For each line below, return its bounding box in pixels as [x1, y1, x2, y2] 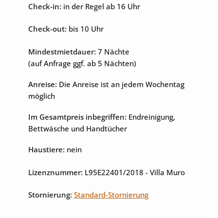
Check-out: [28, 24, 67, 34]
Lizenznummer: [28, 167, 83, 177]
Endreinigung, [127, 111, 176, 122]
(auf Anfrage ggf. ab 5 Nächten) [28, 58, 137, 68]
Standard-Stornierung [74, 189, 149, 200]
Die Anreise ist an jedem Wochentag [59, 79, 185, 89]
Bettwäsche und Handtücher [28, 123, 127, 133]
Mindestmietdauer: [28, 46, 96, 56]
